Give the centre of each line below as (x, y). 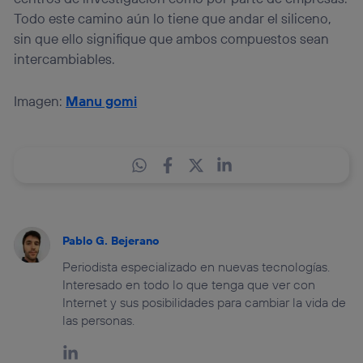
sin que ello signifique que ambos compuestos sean (172, 39)
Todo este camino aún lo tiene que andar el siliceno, (173, 19)
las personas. (99, 320)
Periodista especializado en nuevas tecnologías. (196, 267)
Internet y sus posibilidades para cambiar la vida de (205, 303)
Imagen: (40, 101)
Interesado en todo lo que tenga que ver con (189, 285)
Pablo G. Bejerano (111, 241)
